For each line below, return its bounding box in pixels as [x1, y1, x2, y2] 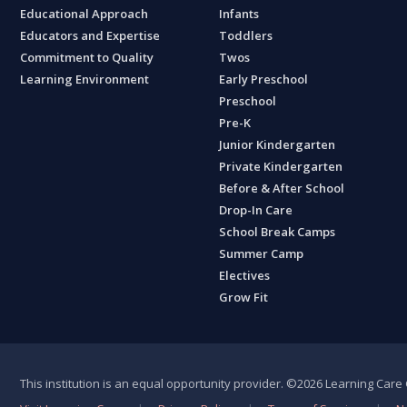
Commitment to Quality [20, 49, 154, 65]
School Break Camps [219, 223, 336, 240]
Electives [219, 267, 271, 283]
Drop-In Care [219, 202, 293, 218]
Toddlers [219, 27, 273, 44]
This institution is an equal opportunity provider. [20, 375, 287, 392]
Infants [219, 5, 260, 22]
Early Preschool [219, 71, 309, 87]
